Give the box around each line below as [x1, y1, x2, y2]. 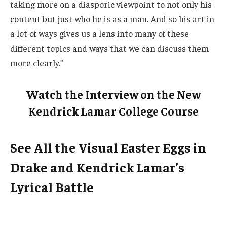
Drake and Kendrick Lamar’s [10, 159, 184, 176]
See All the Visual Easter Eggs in [10, 139, 206, 156]
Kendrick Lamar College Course [28, 103, 199, 118]
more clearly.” [10, 57, 63, 69]
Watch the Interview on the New [26, 87, 201, 101]
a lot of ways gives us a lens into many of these [10, 28, 189, 40]
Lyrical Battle [10, 178, 94, 196]
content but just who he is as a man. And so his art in [10, 13, 214, 25]
